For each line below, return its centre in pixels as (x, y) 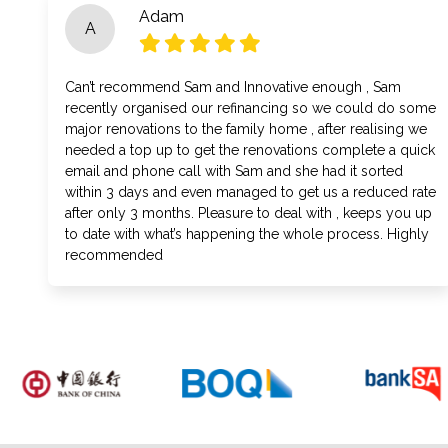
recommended (114, 255)
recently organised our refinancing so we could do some (250, 108)
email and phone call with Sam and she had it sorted (234, 171)
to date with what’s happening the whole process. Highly (247, 234)
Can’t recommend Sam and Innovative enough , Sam (233, 87)
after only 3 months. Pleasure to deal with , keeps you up (248, 213)
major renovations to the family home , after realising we (246, 129)
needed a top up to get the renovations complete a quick (250, 150)
